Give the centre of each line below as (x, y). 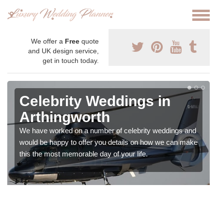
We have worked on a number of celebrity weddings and (108, 131)
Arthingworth (65, 117)
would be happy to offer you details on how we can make (108, 142)
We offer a (48, 41)
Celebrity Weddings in (95, 101)
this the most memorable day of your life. (84, 154)
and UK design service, (63, 51)
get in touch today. (71, 61)
